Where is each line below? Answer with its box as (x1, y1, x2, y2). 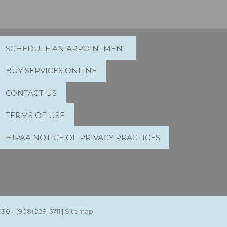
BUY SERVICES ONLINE (5, 65, 97, 75)
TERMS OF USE (5, 110, 65, 120)
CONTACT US (5, 88, 57, 98)
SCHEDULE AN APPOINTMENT (5, 43, 127, 53)
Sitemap (64, 207, 93, 216)
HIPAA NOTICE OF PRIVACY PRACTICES (5, 132, 160, 142)
